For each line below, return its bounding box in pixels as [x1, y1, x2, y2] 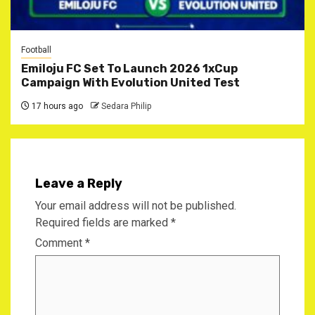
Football [21, 44, 51, 55]
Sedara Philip [101, 101, 151, 111]
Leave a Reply [35, 175, 122, 191]
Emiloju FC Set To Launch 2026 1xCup [21, 61, 238, 75]
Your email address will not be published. [35, 198, 236, 212]
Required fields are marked [35, 215, 171, 229]
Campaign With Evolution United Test [21, 75, 240, 89]
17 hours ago [30, 101, 83, 111]
